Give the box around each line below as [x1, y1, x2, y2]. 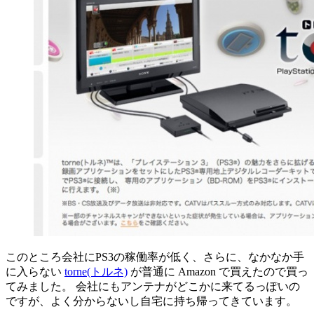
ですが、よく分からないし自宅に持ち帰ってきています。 [6, 294, 297, 307]
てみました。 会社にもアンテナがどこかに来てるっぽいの [6, 280, 300, 292]
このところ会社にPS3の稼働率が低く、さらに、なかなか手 [6, 250, 304, 263]
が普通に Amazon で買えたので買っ [128, 265, 308, 278]
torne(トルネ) [64, 265, 128, 278]
